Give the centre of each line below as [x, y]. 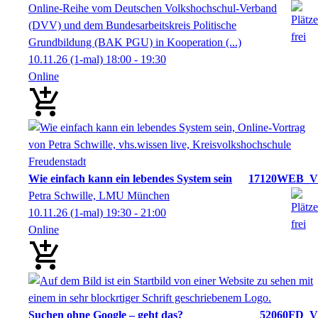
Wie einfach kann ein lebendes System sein [130, 178]
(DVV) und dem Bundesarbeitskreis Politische [132, 25]
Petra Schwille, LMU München [99, 195]
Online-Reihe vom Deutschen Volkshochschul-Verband [153, 8]
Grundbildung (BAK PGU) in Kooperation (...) [135, 42]
